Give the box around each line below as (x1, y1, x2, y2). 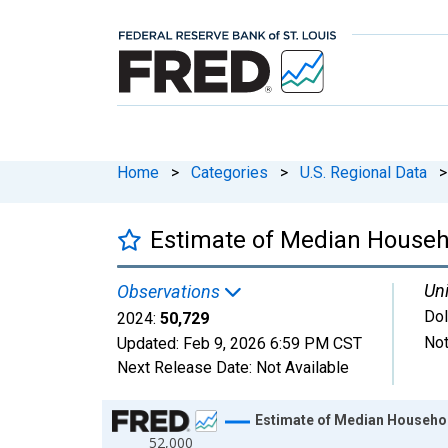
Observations (117, 280, 224, 302)
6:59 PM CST (270, 333, 362, 353)
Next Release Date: (117, 357, 256, 377)
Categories (191, 162, 268, 182)
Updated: (117, 333, 183, 353)
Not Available (256, 357, 349, 377)
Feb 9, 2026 (183, 333, 266, 353)
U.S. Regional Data (300, 162, 427, 182)
